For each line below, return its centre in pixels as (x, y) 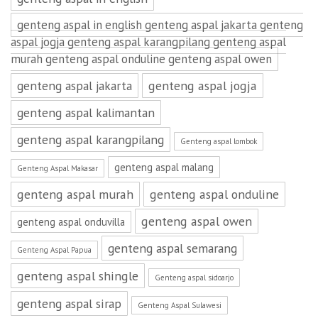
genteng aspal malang (164, 167)
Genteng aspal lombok (219, 141)
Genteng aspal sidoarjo (194, 278)
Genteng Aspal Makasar (57, 168)
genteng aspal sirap (69, 303)
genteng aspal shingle (78, 276)
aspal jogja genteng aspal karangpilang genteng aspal (148, 42)
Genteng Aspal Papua (54, 250)
